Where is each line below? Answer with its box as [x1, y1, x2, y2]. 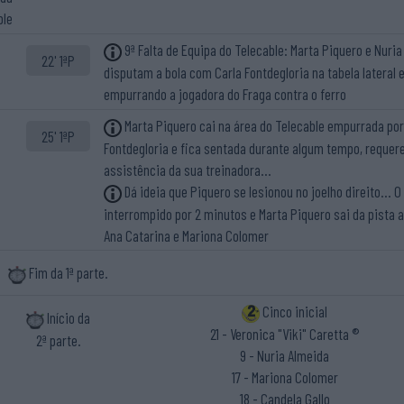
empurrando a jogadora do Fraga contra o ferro [104, 84, 346, 103]
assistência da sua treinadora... [104, 160, 271, 179]
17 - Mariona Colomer [231, 367, 338, 386]
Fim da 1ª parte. [28, 263, 108, 282]
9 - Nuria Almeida [240, 345, 329, 364]
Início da [47, 308, 90, 327]
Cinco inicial [260, 302, 327, 321]
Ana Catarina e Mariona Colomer [104, 225, 269, 244]
